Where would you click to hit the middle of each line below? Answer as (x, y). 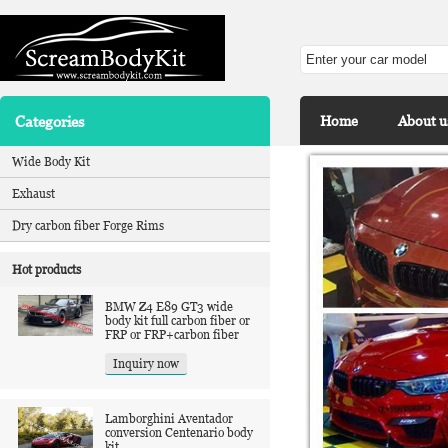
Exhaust (33, 193)
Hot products (46, 269)
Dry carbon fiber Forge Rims (88, 225)
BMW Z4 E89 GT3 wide (169, 306)
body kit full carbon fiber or (177, 320)
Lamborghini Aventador (169, 418)
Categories (49, 121)
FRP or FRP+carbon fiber (172, 334)
